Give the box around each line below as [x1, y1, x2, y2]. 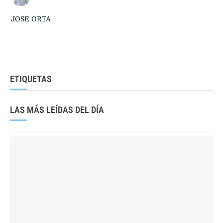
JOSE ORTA [11, 15, 51, 23]
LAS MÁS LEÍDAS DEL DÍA [10, 105, 104, 115]
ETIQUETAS [10, 74, 52, 85]
